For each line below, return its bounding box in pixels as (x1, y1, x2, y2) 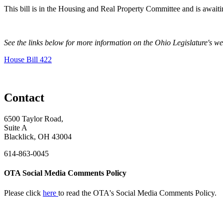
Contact (4, 91, 44, 105)
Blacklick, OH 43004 (4, 132, 72, 141)
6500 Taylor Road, (4, 114, 63, 123)
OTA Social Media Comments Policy (4, 169, 126, 178)
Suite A (4, 123, 27, 132)
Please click (4, 188, 43, 197)
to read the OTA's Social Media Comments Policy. (58, 188, 217, 197)
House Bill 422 (4, 55, 52, 64)
